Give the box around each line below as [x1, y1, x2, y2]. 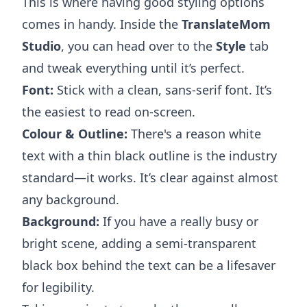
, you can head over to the [61, 38, 216, 55]
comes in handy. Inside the [22, 16, 182, 33]
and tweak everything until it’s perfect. [22, 60, 245, 77]
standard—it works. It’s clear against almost [22, 169, 278, 186]
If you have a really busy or [99, 213, 258, 230]
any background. [22, 191, 119, 208]
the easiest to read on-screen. [22, 103, 195, 121]
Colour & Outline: [22, 125, 127, 143]
